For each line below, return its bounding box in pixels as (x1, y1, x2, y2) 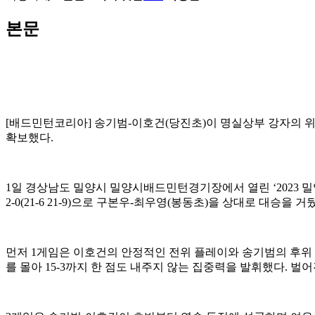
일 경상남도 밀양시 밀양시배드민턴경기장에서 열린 (11, 181, 273, 194)
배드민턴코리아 (9, 117, 88, 129)
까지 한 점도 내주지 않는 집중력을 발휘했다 (65, 261, 285, 274)
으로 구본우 (71, 196, 130, 209)
